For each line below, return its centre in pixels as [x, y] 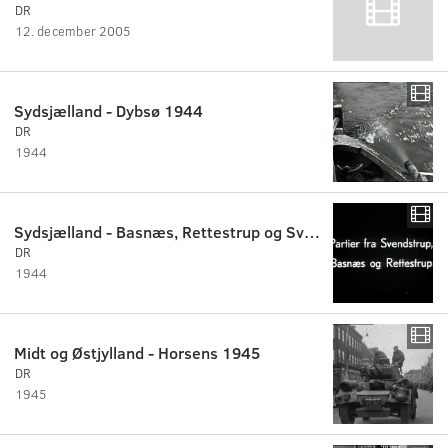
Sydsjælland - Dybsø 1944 [108, 110]
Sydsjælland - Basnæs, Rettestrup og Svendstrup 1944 [312, 231]
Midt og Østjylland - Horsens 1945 [137, 352]
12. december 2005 [73, 30]
